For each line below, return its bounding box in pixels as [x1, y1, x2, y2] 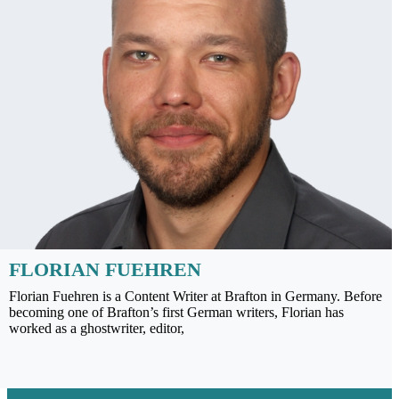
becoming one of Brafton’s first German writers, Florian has [9, 304, 344, 320]
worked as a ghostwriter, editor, [9, 320, 184, 336]
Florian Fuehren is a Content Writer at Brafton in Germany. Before [9, 288, 382, 304]
